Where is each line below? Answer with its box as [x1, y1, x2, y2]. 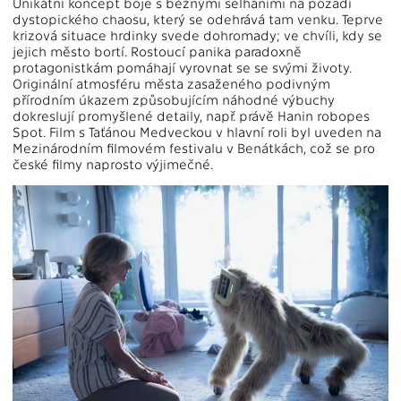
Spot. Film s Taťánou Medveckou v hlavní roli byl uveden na [13, 124, 381, 141]
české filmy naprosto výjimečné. [13, 156, 213, 173]
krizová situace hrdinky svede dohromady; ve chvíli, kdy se [13, 27, 382, 44]
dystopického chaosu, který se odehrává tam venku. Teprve [13, 11, 383, 28]
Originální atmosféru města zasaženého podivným [13, 75, 330, 92]
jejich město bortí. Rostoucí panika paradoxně [13, 43, 302, 60]
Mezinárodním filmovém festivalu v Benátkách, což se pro [13, 140, 375, 157]
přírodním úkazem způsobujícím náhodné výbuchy [13, 91, 335, 108]
